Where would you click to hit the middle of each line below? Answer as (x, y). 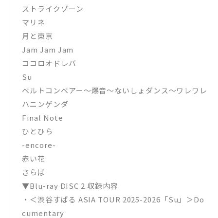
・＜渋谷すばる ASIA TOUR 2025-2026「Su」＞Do (113, 199)
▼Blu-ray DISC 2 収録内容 (70, 185)
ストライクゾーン (53, 8)
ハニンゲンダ (45, 104)
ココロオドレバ (49, 63)
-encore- (39, 145)
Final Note (43, 117)
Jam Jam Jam (48, 49)
